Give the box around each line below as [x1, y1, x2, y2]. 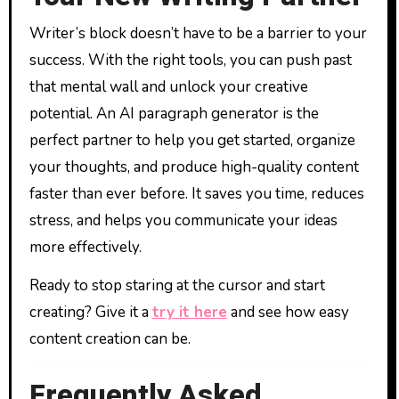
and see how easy [226, 301, 349, 322]
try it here [151, 301, 227, 322]
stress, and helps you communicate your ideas [28, 209, 338, 231]
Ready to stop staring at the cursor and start [28, 274, 325, 296]
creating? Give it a [28, 301, 152, 322]
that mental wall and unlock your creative [28, 76, 308, 97]
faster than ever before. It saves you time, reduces [28, 183, 364, 204]
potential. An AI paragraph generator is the [28, 102, 319, 124]
